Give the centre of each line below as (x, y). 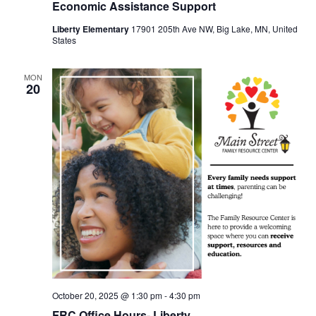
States (64, 40)
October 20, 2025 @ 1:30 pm (107, 295)
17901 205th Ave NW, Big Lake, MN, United (214, 29)
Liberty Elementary (91, 29)
